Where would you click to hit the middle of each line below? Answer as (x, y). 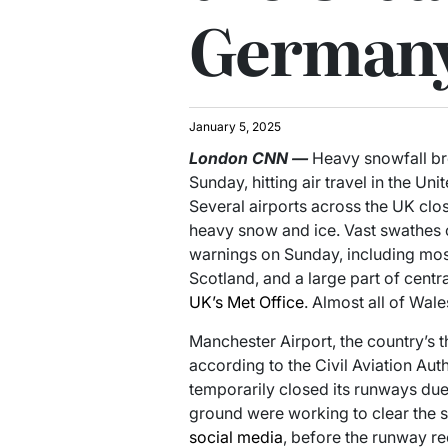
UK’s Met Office (246, 302)
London (218, 158)
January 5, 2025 (234, 127)
